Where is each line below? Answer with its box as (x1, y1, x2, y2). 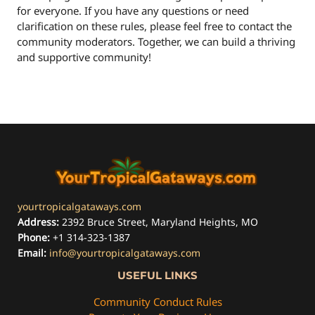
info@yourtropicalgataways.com (49, 245, 200, 259)
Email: (18, 245, 46, 259)
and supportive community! (17, 49, 151, 64)
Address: (18, 214, 59, 229)
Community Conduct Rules (93, 294, 222, 309)
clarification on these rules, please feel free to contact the (17, 18, 292, 33)
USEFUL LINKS (117, 268, 198, 282)
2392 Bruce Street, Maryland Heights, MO (59, 214, 258, 229)
